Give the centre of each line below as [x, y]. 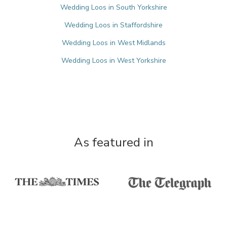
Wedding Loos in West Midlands [113, 43]
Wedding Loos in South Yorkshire [113, 7]
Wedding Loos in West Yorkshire [113, 61]
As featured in [113, 142]
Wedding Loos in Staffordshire [113, 25]
